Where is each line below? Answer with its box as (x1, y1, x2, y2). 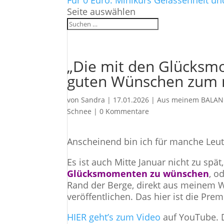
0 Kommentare (99, 106, 149, 116)
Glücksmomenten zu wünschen (67, 167, 209, 179)
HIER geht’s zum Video (67, 211, 161, 223)
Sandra (81, 95, 105, 104)
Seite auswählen (67, 5, 136, 17)
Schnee (67, 106, 92, 116)
